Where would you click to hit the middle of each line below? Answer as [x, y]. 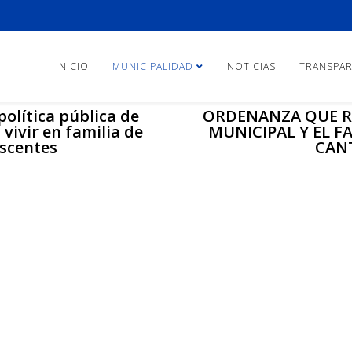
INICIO [72, 66]
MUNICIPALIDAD [153, 66]
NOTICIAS [251, 66]
